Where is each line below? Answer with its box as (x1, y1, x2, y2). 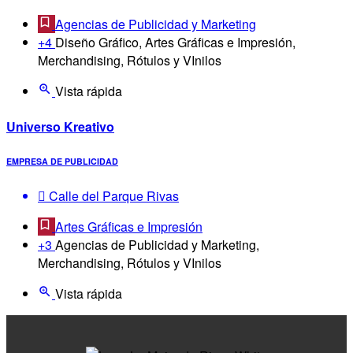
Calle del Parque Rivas (46, 186, 179, 205)
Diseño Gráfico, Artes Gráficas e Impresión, (55, 33, 295, 52)
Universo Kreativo (6, 117, 114, 136)
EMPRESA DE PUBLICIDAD (6, 154, 118, 167)
